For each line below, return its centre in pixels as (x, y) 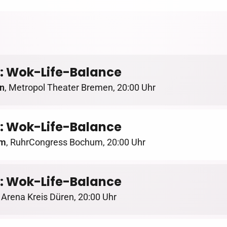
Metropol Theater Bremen (61, 88)
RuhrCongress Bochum (56, 142)
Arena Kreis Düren (37, 197)
